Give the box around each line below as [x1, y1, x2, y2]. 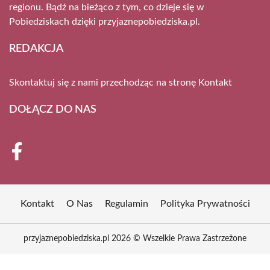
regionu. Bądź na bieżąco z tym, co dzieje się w [9, 2, 204, 13]
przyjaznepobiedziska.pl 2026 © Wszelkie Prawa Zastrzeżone [24, 234, 246, 243]
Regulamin [104, 199, 148, 209]
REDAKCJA [9, 43, 63, 55]
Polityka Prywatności [160, 199, 250, 209]
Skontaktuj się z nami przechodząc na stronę [9, 78, 198, 88]
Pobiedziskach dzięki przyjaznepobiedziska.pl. [9, 17, 200, 27]
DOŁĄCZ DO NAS [9, 104, 96, 116]
